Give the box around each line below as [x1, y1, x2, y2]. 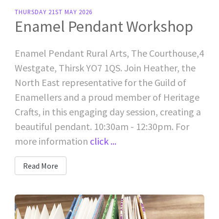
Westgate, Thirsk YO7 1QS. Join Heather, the [15, 61, 196, 74]
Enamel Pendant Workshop [15, 16, 193, 36]
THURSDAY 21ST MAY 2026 [15, 7, 92, 16]
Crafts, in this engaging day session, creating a [15, 105, 201, 118]
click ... [90, 134, 116, 147]
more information [15, 134, 90, 147]
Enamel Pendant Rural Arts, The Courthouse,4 [15, 46, 204, 59]
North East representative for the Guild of [15, 76, 186, 88]
